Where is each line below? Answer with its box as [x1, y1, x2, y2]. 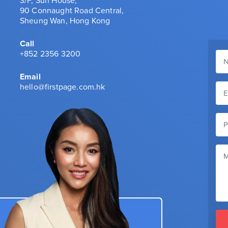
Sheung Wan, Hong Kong [20, 14, 110, 26]
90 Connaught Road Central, [20, 4, 124, 16]
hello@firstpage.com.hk [20, 80, 105, 93]
